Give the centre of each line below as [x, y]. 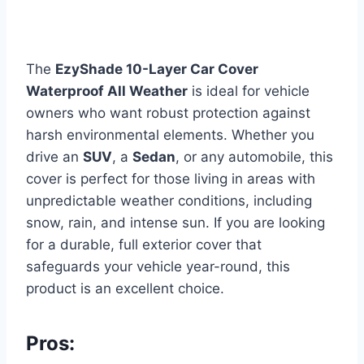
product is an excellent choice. [125, 289]
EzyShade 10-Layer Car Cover [157, 69]
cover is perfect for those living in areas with [171, 179]
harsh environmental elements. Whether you [170, 135]
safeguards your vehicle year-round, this [158, 267]
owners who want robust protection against [168, 113]
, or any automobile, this [254, 157]
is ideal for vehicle [249, 91]
